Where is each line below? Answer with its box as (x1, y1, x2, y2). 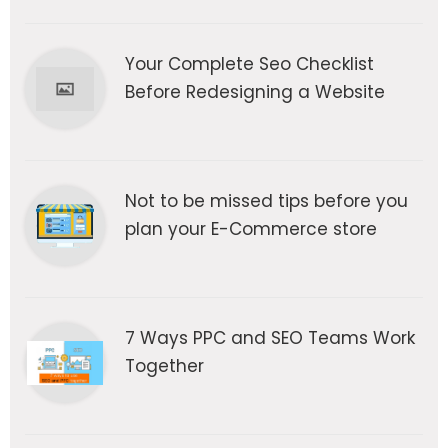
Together (125, 354, 204, 379)
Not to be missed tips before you (125, 189, 408, 214)
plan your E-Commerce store (125, 217, 377, 242)
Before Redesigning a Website (125, 80, 385, 105)
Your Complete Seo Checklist (125, 52, 374, 77)
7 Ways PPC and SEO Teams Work (125, 326, 415, 351)
